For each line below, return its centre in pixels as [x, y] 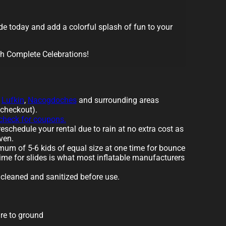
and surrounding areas [118, 100]
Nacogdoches [52, 100]
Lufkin [13, 100]
